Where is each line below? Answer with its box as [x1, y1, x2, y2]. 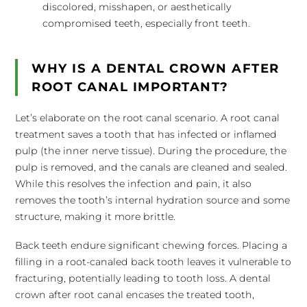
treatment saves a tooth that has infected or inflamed [15, 128, 278, 140]
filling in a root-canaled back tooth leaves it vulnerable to [15, 256, 292, 268]
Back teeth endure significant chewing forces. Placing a [15, 239, 288, 251]
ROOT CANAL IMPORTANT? [32, 79, 229, 95]
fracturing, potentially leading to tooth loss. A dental [15, 272, 271, 284]
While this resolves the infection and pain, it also [15, 177, 252, 190]
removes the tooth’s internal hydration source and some [15, 194, 291, 206]
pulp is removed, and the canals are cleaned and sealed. [15, 161, 288, 173]
